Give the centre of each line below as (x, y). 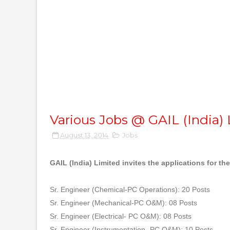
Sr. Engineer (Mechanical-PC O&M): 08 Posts (123, 203)
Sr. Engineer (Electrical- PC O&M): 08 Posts (121, 216)
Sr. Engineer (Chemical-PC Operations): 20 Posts (130, 189)
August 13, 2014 (84, 135)
